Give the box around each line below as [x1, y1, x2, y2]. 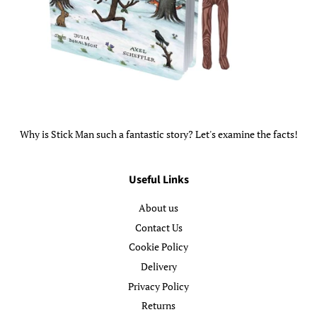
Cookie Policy [129, 240, 188, 254]
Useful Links [128, 172, 189, 188]
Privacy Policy [128, 279, 189, 293]
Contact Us [134, 220, 183, 234]
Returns [142, 299, 175, 313]
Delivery [140, 259, 177, 273]
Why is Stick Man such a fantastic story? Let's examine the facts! [19, 127, 298, 142]
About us [139, 201, 178, 215]
